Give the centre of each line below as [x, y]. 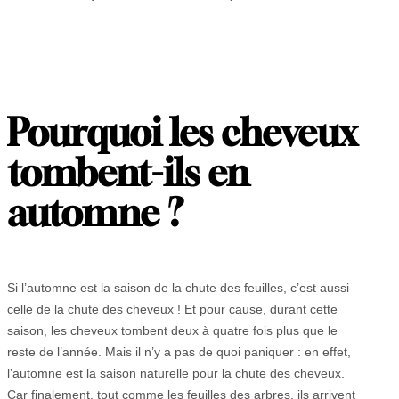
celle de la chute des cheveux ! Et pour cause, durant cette [172, 309]
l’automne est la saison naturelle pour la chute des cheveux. [176, 373]
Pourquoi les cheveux [182, 133]
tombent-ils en [128, 173]
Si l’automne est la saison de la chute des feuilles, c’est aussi [178, 287]
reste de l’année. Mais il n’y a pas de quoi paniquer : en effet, [179, 351]
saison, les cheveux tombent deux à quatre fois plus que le [172, 330]
